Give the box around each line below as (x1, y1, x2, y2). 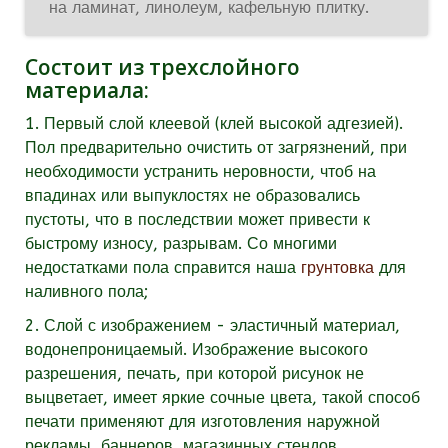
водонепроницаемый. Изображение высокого (25, 340, 368, 360)
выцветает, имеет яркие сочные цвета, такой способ (25, 388, 420, 408)
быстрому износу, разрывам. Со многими (25, 234, 337, 254)
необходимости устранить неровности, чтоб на (25, 162, 376, 182)
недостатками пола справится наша (25, 258, 301, 278)
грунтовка (301, 258, 374, 278)
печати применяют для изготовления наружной (25, 412, 380, 432)
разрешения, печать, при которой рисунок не (25, 364, 364, 384)
